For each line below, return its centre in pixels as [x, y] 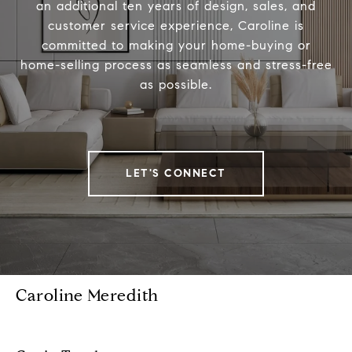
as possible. [176, 85]
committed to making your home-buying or [176, 46]
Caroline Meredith [87, 296]
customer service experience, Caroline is [176, 26]
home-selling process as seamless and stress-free [176, 65]
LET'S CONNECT [176, 174]
